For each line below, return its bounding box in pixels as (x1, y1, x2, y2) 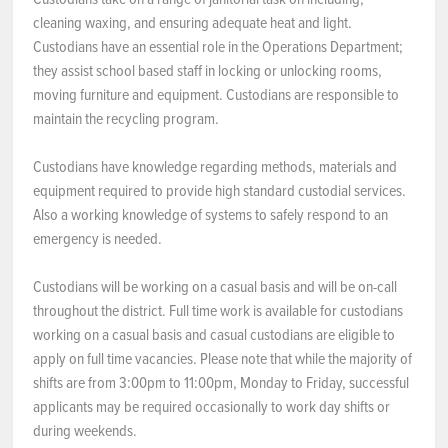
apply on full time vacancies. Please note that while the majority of (33, 347, 412, 369)
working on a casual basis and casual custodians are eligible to (33, 323, 395, 345)
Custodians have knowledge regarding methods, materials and (33, 155, 397, 177)
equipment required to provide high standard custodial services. (33, 179, 406, 201)
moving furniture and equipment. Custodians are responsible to (33, 83, 399, 105)
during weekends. (33, 419, 137, 441)
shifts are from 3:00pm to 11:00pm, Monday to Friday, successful (33, 371, 409, 393)
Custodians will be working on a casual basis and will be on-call (33, 275, 397, 297)
